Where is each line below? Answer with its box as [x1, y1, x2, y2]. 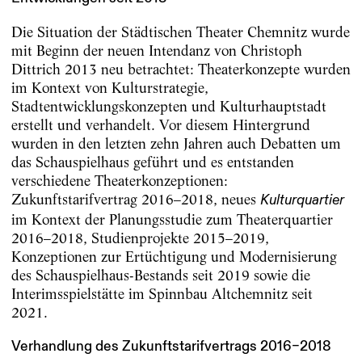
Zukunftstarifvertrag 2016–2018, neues [11, 191, 260, 208]
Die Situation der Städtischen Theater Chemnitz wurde [11, 23, 350, 41]
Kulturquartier [259, 193, 344, 208]
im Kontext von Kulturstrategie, [11, 79, 208, 97]
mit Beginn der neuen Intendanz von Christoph [11, 42, 302, 60]
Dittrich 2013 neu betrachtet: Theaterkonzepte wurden [11, 61, 351, 78]
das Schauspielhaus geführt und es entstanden [11, 154, 294, 171]
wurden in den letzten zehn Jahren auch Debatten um [11, 135, 341, 153]
